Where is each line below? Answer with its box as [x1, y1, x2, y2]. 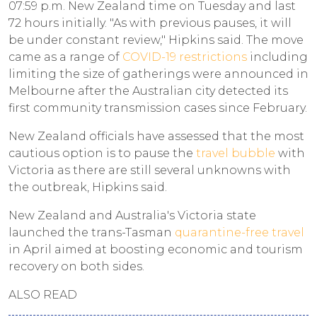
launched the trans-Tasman [8, 225, 175, 239]
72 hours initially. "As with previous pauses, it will [8, 16, 292, 30]
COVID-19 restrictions [122, 50, 247, 64]
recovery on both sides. [8, 259, 147, 273]
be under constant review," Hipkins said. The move [8, 33, 304, 47]
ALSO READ [8, 287, 77, 301]
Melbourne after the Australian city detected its [8, 83, 288, 98]
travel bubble [196, 146, 275, 160]
